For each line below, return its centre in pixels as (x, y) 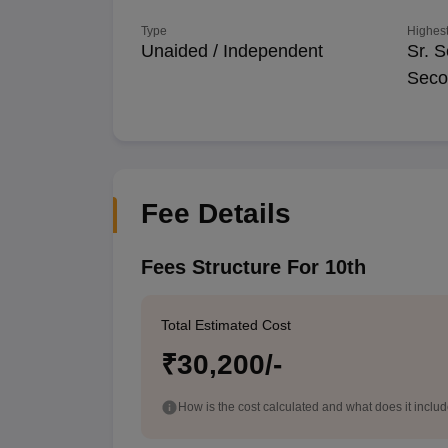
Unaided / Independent (231, 51)
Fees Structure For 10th (253, 267)
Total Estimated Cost (225, 325)
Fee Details (215, 213)
